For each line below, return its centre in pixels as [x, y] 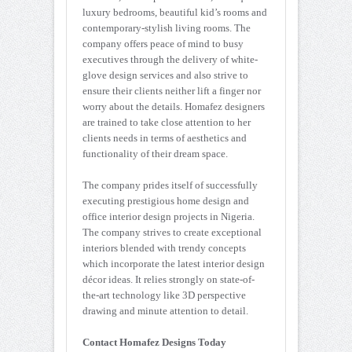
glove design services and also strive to [165, 75]
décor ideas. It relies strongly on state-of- [169, 279]
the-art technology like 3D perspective [164, 295]
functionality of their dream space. [155, 153]
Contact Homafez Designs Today [154, 342]
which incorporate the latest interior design [174, 263]
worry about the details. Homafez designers [174, 106]
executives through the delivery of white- [170, 59]
